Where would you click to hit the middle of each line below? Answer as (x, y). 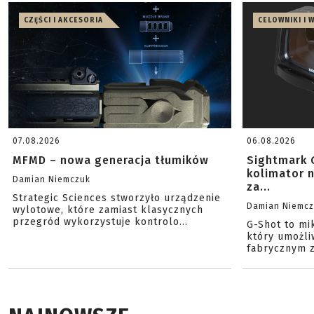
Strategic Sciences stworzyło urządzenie (117, 198)
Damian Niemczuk (52, 180)
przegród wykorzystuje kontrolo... (100, 222)
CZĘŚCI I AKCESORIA (63, 21)
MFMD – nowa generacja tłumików (111, 161)
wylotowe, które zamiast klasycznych (108, 210)
